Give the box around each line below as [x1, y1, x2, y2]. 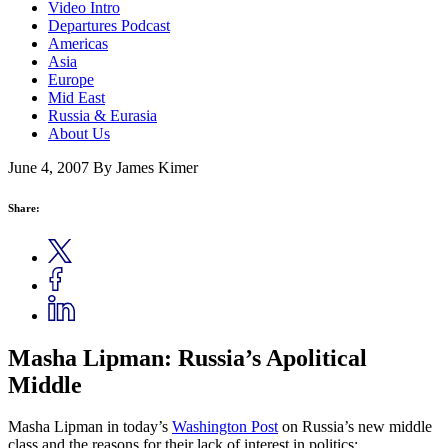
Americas [48, 35, 108, 53]
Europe [48, 71, 94, 89]
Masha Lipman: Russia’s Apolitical [8, 344, 367, 371]
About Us [48, 125, 110, 143]
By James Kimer [93, 159, 198, 177]
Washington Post [172, 418, 278, 436]
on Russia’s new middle [278, 418, 432, 436]
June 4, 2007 [8, 159, 89, 177]
